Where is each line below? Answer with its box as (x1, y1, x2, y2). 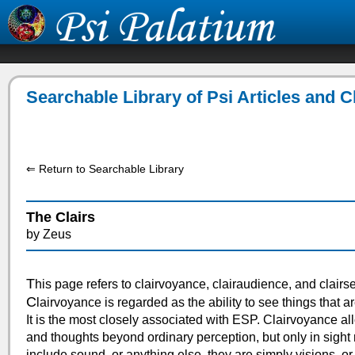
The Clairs (25, 209, 95, 225)
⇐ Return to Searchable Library (25, 162, 184, 175)
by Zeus (25, 227, 71, 241)
